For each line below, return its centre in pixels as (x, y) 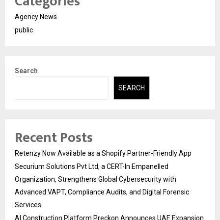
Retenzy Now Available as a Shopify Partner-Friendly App (103, 153)
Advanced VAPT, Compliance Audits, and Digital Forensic (102, 192)
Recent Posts (54, 138)
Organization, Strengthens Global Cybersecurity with (96, 179)
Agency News (36, 16)
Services (28, 205)
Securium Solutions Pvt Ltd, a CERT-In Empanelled (92, 167)
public (24, 30)
